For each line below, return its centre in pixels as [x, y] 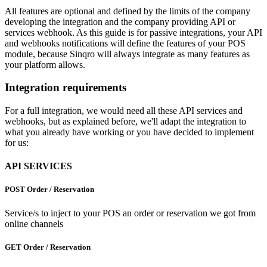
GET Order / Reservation [48, 247]
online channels [34, 223]
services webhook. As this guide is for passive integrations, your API [133, 32]
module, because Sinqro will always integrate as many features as [127, 54]
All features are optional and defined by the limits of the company [128, 11]
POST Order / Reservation [49, 190]
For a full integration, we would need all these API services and [124, 110]
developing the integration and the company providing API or [120, 21]
